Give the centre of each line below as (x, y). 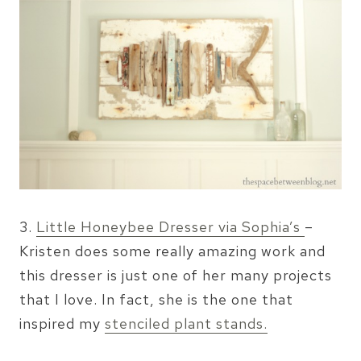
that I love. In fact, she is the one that (156, 300)
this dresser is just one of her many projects (176, 276)
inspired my (62, 324)
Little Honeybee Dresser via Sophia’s (170, 227)
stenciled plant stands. (186, 324)
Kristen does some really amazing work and (172, 251)
